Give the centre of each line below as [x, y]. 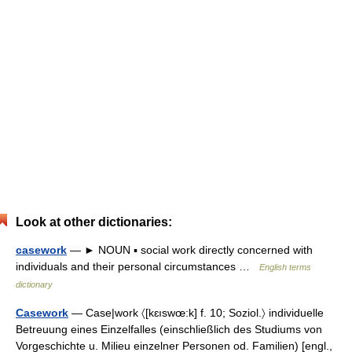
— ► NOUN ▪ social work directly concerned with [190, 250]
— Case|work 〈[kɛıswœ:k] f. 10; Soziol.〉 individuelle [196, 313]
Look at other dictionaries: [94, 222]
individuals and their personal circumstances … [137, 266]
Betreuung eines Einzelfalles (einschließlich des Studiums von [169, 329]
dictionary [34, 284]
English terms [285, 267]
